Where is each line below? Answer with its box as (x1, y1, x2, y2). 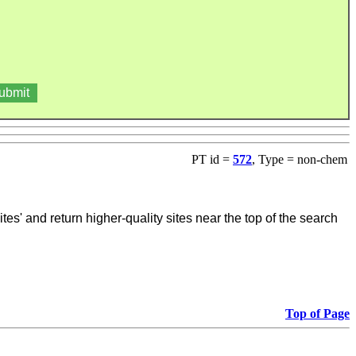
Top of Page (285, 306, 350, 320)
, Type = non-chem (252, 152, 347, 166)
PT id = (192, 152, 233, 166)
